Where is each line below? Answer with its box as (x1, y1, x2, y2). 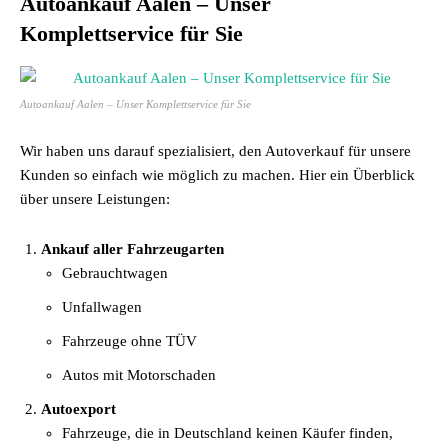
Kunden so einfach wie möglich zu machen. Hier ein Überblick (20, 167, 415, 183)
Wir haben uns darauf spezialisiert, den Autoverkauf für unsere (20, 143, 411, 159)
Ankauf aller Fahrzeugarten (41, 241, 224, 257)
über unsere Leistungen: (20, 191, 170, 207)
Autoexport (41, 401, 116, 417)
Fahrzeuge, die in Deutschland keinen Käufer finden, (62, 425, 393, 441)
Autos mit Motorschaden (62, 367, 216, 383)
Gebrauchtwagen (62, 265, 168, 281)
